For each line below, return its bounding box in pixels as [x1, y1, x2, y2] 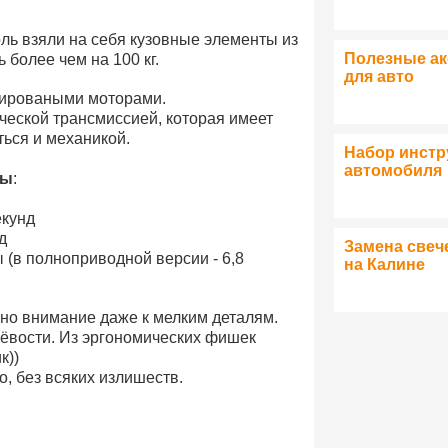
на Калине [344, 256, 425, 273]
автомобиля [344, 162, 442, 179]
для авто [344, 68, 414, 85]
